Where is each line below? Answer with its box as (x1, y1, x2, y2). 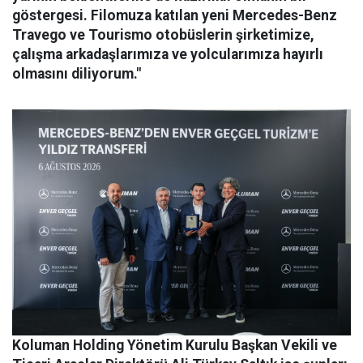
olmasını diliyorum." (12, 66, 141, 83)
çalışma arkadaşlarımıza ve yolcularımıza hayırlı (12, 46, 323, 63)
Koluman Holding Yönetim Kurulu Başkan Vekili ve (12, 336, 337, 353)
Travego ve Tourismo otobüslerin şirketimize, (12, 27, 314, 44)
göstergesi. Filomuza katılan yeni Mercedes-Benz (12, 7, 337, 24)
